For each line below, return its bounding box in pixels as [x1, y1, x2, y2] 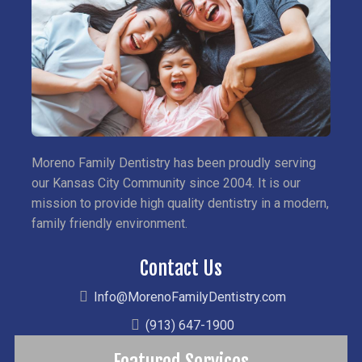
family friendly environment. [31, 215, 187, 231]
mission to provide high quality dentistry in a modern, [31, 195, 329, 211]
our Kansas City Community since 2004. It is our [31, 175, 301, 191]
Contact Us [140, 255, 222, 280]
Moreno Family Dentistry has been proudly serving [31, 154, 316, 170]
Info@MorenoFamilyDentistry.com [93, 288, 286, 305]
